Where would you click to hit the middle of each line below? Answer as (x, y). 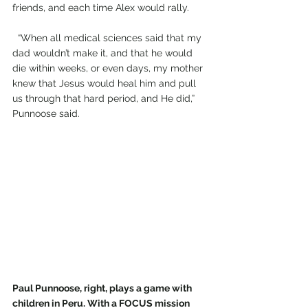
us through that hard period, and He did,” (105, 99)
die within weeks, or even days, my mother (109, 68)
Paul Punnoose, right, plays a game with (103, 288)
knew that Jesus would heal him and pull (106, 84)
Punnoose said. (46, 114)
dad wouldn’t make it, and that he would (104, 53)
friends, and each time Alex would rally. (101, 8)
